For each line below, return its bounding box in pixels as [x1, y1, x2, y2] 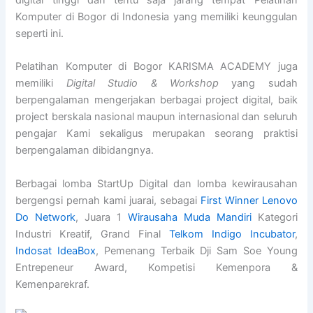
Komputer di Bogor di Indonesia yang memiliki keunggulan [15, 10, 298, 24]
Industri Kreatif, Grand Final [15, 227, 169, 240]
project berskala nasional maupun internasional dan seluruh [15, 110, 298, 124]
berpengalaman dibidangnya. [15, 144, 154, 157]
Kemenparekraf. [15, 277, 90, 291]
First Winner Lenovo [200, 194, 298, 207]
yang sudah [218, 77, 298, 90]
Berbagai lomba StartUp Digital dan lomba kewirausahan [15, 177, 298, 190]
